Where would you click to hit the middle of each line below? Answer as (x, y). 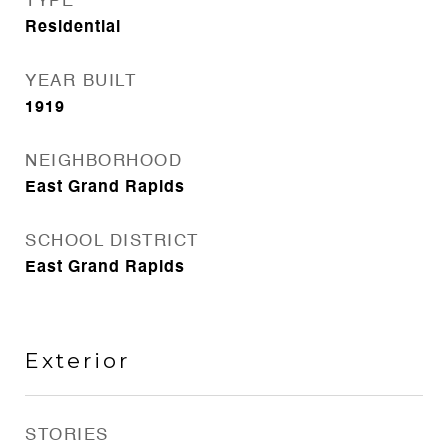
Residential (73, 28)
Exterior (77, 360)
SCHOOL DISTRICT (112, 241)
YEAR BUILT (80, 81)
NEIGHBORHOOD (103, 161)
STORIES (67, 435)
